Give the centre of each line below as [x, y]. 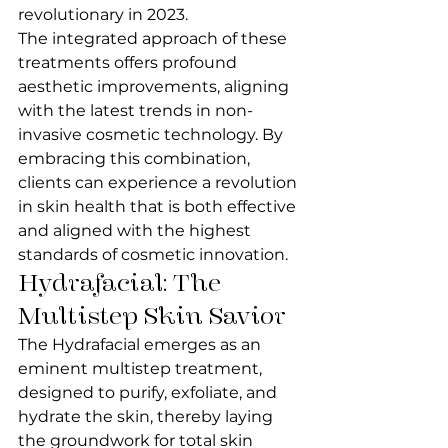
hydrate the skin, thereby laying [147, 416]
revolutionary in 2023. [103, 14]
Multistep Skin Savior [152, 316]
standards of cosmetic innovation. [153, 254]
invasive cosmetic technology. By [152, 134]
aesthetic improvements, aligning [155, 86]
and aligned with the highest [136, 230]
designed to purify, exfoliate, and [149, 392]
